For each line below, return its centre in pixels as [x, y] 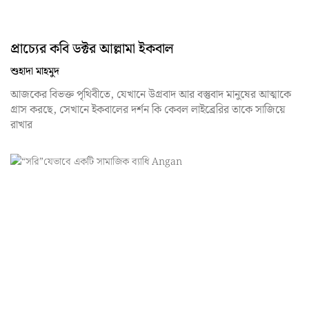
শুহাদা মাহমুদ [35, 71]
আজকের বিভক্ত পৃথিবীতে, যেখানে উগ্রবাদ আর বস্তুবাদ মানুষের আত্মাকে [151, 94]
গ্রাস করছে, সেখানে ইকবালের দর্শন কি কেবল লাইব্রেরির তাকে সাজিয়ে [148, 110]
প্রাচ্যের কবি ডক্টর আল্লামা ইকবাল [92, 49]
